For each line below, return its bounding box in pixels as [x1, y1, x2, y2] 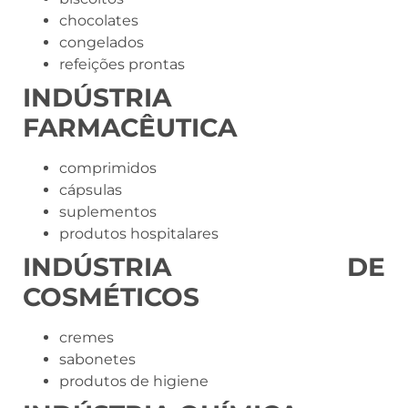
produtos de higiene [59, 372, 209, 391]
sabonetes [59, 351, 136, 369]
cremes [59, 329, 114, 347]
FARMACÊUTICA [23, 112, 237, 144]
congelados [59, 34, 144, 52]
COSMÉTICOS [23, 281, 199, 313]
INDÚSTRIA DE [23, 251, 385, 283]
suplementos [59, 203, 157, 221]
